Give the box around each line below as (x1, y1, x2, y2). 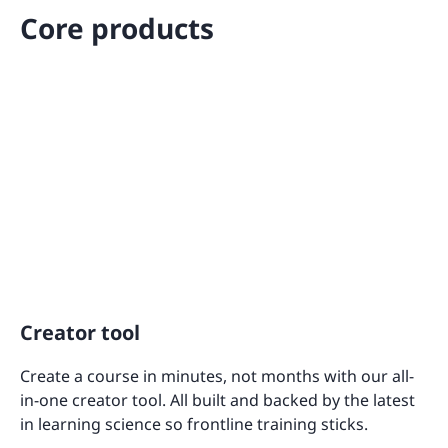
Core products (20, 8, 214, 47)
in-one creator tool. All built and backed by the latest (20, 389, 415, 412)
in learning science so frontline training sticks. (20, 413, 368, 436)
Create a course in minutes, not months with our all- (20, 365, 414, 388)
